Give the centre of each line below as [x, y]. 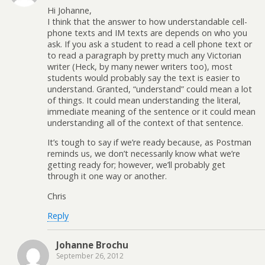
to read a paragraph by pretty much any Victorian [144, 55]
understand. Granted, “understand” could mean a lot [150, 89]
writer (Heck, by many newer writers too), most [140, 66]
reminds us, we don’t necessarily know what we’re [144, 154]
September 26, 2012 [90, 256]
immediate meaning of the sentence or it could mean [151, 111]
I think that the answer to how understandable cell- [147, 21]
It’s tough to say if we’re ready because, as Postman [149, 143]
